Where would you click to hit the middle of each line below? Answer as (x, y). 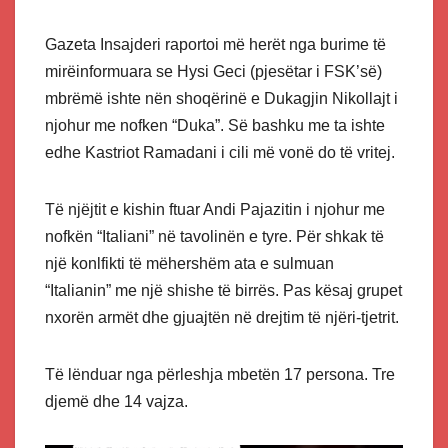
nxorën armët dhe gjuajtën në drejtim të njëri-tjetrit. (222, 317)
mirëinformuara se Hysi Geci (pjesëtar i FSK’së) (213, 71)
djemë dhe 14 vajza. (116, 401)
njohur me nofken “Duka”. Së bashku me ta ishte (215, 125)
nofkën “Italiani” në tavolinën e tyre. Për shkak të (214, 236)
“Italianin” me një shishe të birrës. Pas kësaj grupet (223, 290)
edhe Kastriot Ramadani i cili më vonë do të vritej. (220, 152)
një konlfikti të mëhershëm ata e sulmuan (189, 263)
